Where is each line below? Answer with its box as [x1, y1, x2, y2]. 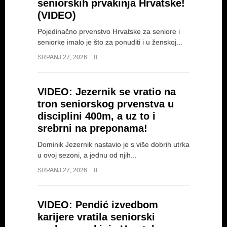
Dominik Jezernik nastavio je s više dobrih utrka [37, 140, 190, 148]
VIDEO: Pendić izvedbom [37, 199, 158, 210]
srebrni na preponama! [37, 123, 147, 134]
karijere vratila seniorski [37, 211, 155, 222]
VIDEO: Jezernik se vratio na [37, 86, 176, 97]
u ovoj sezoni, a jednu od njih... [37, 151, 137, 159]
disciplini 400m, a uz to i [37, 110, 156, 122]
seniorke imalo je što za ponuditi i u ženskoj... [37, 38, 182, 46]
